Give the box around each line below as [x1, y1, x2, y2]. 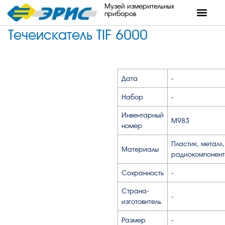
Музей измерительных [104, 2, 174, 10]
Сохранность [122, 168, 164, 177]
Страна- [122, 186, 149, 195]
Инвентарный [122, 110, 164, 119]
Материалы [122, 145, 159, 153]
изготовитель [122, 197, 161, 205]
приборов [104, 10, 136, 18]
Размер [122, 215, 146, 224]
